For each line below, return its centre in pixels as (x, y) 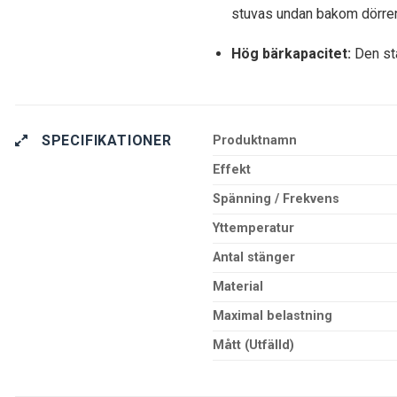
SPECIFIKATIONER (106, 141)
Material (238, 287)
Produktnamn (255, 141)
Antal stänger (254, 258)
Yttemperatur (254, 229)
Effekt (232, 170)
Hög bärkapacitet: (292, 54)
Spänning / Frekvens (276, 199)
